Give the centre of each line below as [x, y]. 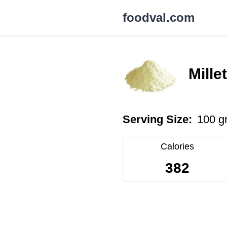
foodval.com [159, 17]
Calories [177, 146]
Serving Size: [157, 119]
